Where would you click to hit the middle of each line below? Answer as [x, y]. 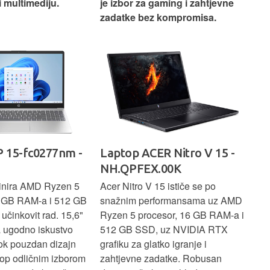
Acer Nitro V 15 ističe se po [158, 186]
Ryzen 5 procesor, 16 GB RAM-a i [172, 215]
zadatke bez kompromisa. [158, 17]
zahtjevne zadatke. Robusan [161, 259]
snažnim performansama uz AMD [171, 201]
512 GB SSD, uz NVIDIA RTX [164, 230]
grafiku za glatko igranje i [153, 244]
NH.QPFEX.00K [140, 169]
